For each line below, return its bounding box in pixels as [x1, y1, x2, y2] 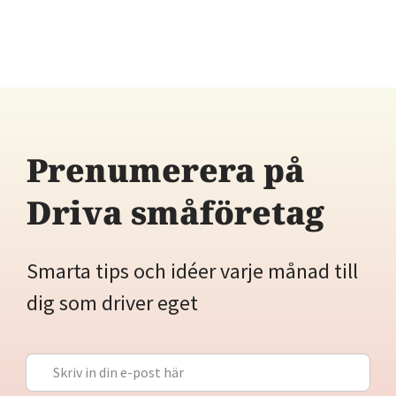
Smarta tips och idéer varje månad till [27, 256, 358, 285]
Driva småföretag [27, 190, 324, 234]
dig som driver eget [27, 288, 198, 316]
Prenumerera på [27, 148, 305, 192]
